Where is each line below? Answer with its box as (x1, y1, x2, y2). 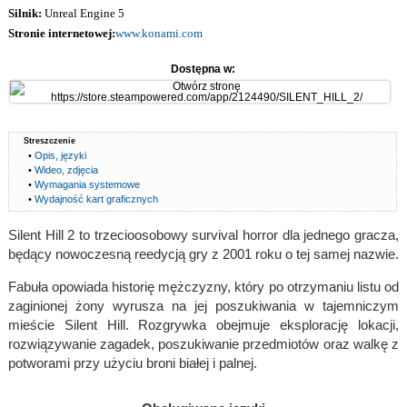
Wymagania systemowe (35, 178, 141, 190)
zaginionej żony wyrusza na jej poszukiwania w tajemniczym (7, 297, 399, 313)
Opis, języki (35, 149, 87, 161)
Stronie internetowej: (7, 25, 115, 40)
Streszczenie (24, 135, 76, 145)
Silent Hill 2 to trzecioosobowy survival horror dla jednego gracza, (7, 226, 399, 243)
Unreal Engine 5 (41, 5, 124, 20)
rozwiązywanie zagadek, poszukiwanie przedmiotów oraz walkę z (7, 335, 399, 352)
